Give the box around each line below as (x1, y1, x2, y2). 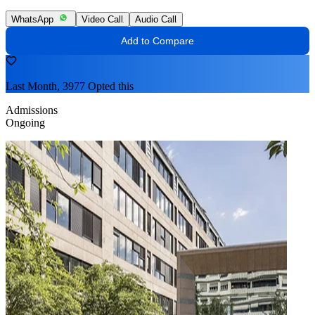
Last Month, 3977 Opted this (6, 79, 134, 92)
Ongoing (6, 116, 45, 129)
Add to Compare (121, 34, 194, 46)
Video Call (82, 13, 123, 25)
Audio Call (135, 13, 176, 25)
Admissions (6, 103, 58, 116)
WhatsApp (11, 13, 53, 25)
